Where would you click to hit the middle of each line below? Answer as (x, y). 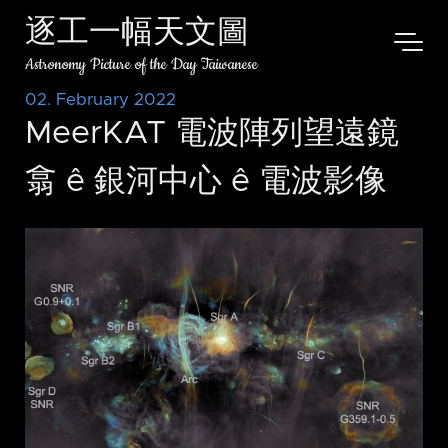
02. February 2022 (100, 100)
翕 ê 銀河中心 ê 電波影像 (206, 182)
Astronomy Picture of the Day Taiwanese (141, 64)
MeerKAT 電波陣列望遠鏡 (212, 134)
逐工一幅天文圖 (137, 34)
